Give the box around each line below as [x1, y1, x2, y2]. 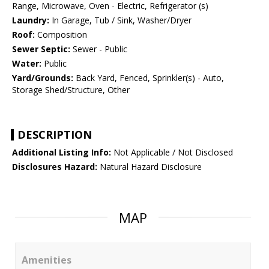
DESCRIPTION [17, 127, 92, 142]
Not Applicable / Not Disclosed [111, 147, 233, 159]
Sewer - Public [70, 43, 127, 55]
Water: [12, 58, 41, 70]
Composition [35, 29, 87, 41]
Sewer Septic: [12, 43, 70, 55]
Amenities [22, 253, 71, 267]
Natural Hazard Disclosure [97, 161, 202, 173]
